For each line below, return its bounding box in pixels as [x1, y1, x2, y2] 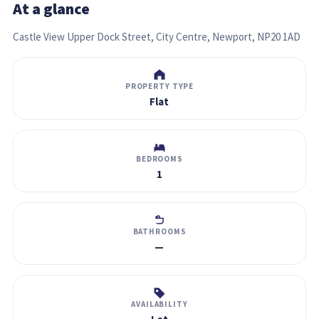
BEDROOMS [135, 153, 184, 164]
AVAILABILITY [131, 298, 188, 309]
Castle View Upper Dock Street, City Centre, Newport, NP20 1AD [13, 29, 300, 43]
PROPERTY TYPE [125, 80, 194, 91]
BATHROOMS [132, 226, 187, 236]
